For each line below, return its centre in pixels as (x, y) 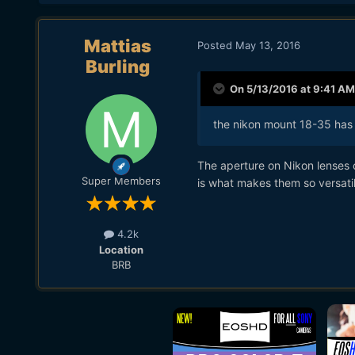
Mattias (118, 46)
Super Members (121, 181)
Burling (118, 67)
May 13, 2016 (267, 45)
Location (121, 249)
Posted (216, 45)
